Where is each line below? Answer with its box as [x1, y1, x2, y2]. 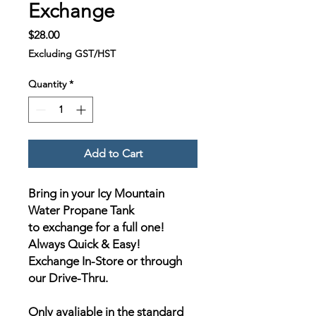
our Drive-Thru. [28, 271, 111, 286]
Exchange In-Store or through [28, 254, 182, 269]
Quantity [28, 78, 66, 91]
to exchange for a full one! [28, 220, 164, 235]
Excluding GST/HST [28, 47, 116, 61]
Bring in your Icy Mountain [28, 186, 164, 201]
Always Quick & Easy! [28, 237, 140, 252]
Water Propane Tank [28, 203, 134, 218]
